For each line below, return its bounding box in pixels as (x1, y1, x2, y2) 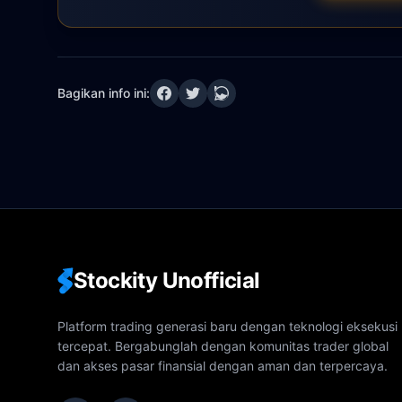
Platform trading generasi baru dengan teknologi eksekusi (57, 318, 398, 334)
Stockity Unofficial (74, 267, 260, 293)
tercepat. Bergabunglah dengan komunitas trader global (57, 337, 389, 354)
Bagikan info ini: (57, 84, 150, 100)
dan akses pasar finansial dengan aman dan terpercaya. (57, 357, 388, 373)
